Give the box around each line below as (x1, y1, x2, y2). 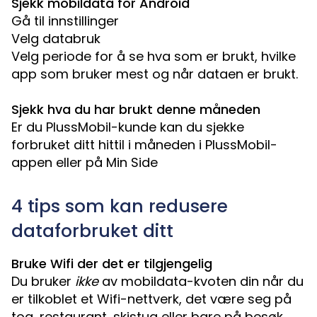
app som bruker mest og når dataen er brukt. (11, 65, 298, 83)
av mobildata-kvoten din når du (98, 272, 304, 291)
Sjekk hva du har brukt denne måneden (11, 100, 260, 119)
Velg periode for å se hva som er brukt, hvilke (11, 47, 296, 66)
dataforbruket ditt (11, 219, 173, 244)
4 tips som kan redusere (11, 194, 228, 219)
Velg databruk (11, 30, 100, 48)
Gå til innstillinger (11, 12, 119, 30)
